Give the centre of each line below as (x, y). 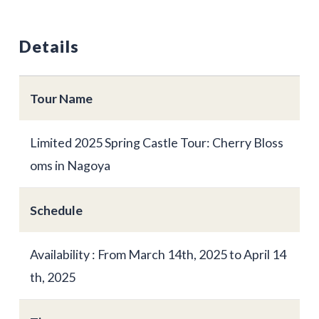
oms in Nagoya (70, 166)
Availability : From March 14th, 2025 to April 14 (158, 255)
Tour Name (61, 99)
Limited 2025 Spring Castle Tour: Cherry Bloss (156, 143)
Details (49, 47)
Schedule (56, 210)
